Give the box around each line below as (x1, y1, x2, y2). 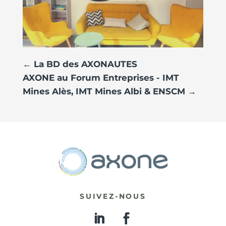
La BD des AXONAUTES (33, 59, 137, 70)
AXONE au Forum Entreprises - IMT (22, 73, 179, 83)
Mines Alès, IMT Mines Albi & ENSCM (22, 86, 185, 97)
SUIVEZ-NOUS (80, 192, 146, 201)
